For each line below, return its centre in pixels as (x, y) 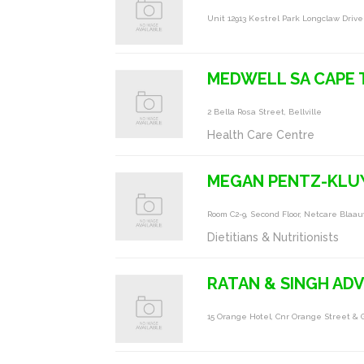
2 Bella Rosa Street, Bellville (265, 112)
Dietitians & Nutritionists (273, 237)
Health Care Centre (261, 135)
